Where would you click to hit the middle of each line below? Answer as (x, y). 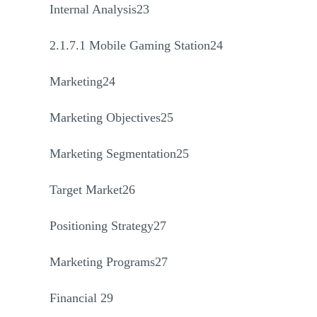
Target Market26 (92, 190)
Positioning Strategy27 (108, 226)
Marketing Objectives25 (111, 117)
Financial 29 (81, 298)
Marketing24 (82, 81)
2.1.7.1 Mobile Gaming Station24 (136, 45)
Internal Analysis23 (99, 9)
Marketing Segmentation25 (119, 154)
